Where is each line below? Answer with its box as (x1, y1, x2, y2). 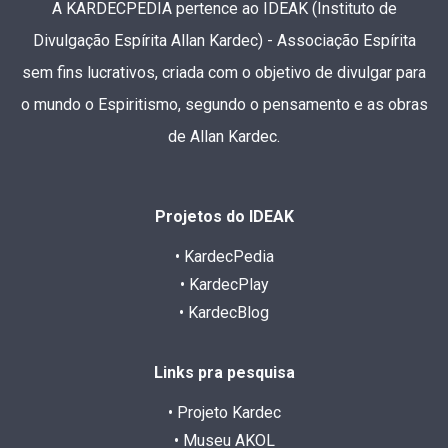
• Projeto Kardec (167, 402, 281, 422)
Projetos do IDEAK (154, 206, 294, 226)
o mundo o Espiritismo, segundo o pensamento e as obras (20, 94, 428, 114)
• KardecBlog (179, 302, 269, 322)
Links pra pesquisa (153, 362, 295, 382)
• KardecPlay (179, 274, 269, 294)
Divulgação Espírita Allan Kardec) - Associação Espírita (32, 30, 416, 50)
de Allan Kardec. (168, 126, 280, 146)
